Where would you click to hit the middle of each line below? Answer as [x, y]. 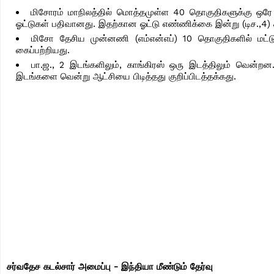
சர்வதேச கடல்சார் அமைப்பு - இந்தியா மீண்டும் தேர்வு [110, 266]
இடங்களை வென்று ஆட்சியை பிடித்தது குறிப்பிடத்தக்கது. [126, 76]
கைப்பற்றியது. [44, 50]
